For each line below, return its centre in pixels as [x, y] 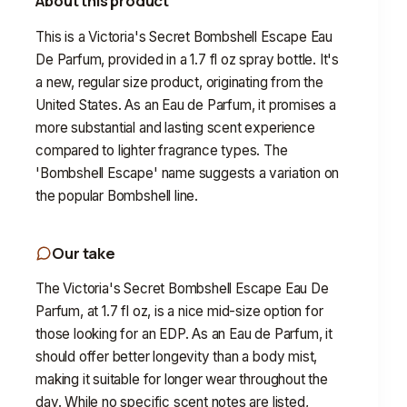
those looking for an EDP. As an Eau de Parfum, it [184, 334]
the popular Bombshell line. [117, 195]
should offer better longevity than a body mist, [177, 357]
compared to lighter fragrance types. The [162, 150]
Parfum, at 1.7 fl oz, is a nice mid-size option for [179, 312]
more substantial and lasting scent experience [175, 127]
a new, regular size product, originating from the [179, 82]
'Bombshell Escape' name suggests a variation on [188, 173]
